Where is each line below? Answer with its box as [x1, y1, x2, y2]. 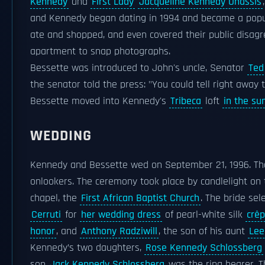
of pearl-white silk [162, 208, 245, 221]
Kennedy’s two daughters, [30, 241, 144, 254]
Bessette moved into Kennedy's [30, 95, 169, 108]
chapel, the [30, 192, 80, 205]
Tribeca [170, 95, 201, 108]
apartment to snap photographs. [30, 45, 170, 58]
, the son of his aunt [159, 225, 248, 238]
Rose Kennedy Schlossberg [146, 241, 262, 254]
